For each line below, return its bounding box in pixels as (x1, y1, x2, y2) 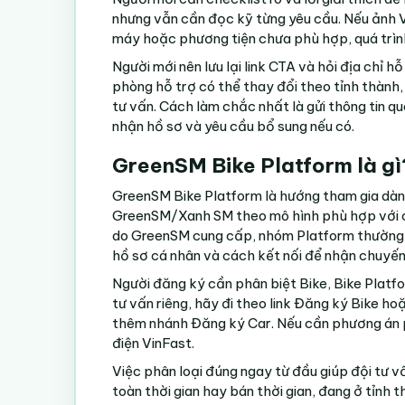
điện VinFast (112, 334, 192, 352)
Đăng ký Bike (294, 294, 379, 312)
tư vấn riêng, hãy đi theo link (112, 294, 294, 312)
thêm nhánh (112, 314, 191, 332)
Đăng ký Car (191, 314, 271, 332)
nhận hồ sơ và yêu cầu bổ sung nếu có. (112, 117, 354, 135)
